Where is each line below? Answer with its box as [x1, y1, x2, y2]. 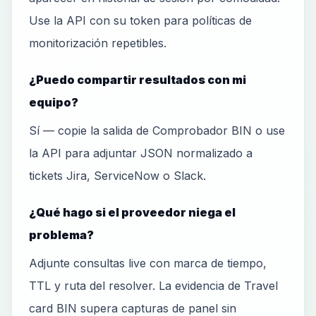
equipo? [29, 95, 78, 109]
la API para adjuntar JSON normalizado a [29, 146, 253, 160]
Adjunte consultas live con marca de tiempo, [29, 256, 267, 270]
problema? [29, 228, 94, 242]
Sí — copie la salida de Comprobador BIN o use [29, 123, 285, 138]
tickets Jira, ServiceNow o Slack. [29, 169, 206, 183]
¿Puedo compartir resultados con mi [29, 73, 246, 87]
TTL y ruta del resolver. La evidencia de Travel [29, 279, 278, 293]
